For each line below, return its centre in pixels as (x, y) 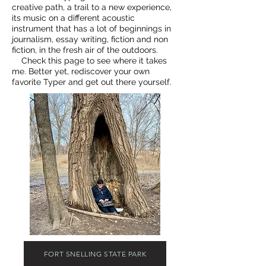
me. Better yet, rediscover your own (81, 71)
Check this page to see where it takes (89, 61)
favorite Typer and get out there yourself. (92, 82)
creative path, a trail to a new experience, (92, 7)
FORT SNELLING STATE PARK (95, 254)
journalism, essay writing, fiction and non (90, 39)
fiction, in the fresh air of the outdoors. (86, 50)
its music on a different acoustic (73, 18)
